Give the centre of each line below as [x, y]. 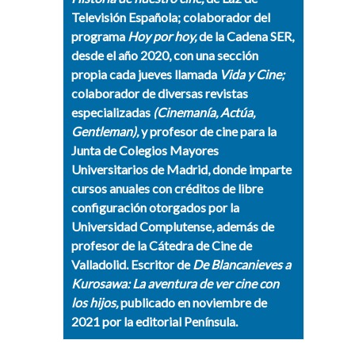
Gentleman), [106, 132]
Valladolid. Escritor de [132, 265]
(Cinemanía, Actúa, [204, 113]
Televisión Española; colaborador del [171, 17]
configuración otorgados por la [155, 208]
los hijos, [95, 303]
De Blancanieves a [242, 265]
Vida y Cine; [252, 74]
